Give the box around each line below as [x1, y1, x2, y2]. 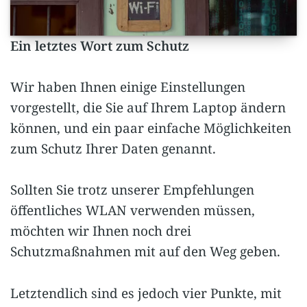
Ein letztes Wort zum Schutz [10, 36, 189, 55]
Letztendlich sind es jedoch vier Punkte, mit [10, 284, 282, 302]
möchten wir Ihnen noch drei [10, 222, 191, 241]
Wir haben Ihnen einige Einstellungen [10, 77, 245, 96]
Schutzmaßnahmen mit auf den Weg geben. [10, 243, 280, 261]
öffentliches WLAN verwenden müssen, [10, 201, 255, 220]
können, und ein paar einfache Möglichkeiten [10, 119, 291, 137]
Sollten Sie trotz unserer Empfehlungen [10, 181, 254, 199]
